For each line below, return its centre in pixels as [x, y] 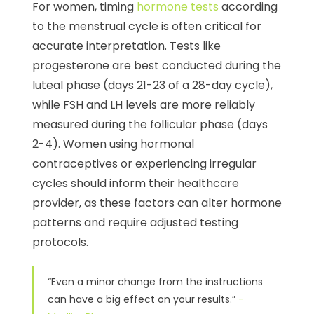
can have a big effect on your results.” [143, 300]
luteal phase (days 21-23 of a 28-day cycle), [152, 86]
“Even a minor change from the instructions [155, 282]
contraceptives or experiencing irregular [144, 164]
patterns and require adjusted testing [135, 223]
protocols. [60, 243]
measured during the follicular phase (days [150, 125]
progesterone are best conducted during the [157, 66]
